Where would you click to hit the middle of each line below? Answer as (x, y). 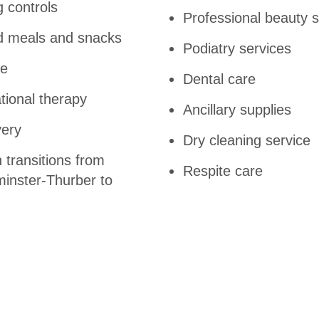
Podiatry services (237, 48)
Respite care (223, 171)
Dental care (219, 79)
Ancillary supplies (237, 109)
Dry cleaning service (246, 140)
